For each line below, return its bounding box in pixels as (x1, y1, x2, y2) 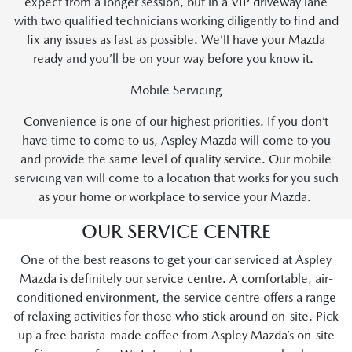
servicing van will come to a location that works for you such (13, 170, 339, 185)
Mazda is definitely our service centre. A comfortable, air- (19, 271, 333, 286)
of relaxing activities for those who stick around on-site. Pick (13, 309, 339, 324)
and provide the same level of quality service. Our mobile (20, 152, 332, 167)
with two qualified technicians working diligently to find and (13, 13, 339, 28)
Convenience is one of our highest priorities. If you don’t (24, 114, 328, 129)
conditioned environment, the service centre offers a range (16, 290, 336, 305)
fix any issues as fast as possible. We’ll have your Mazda (27, 32, 325, 47)
